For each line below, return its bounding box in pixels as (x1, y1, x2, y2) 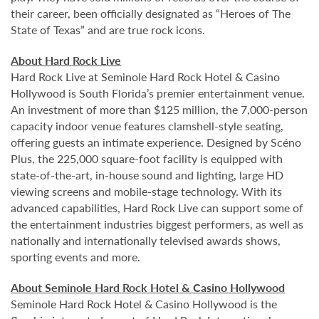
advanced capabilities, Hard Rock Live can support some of (11, 199, 303, 216)
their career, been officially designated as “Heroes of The (11, 5, 291, 21)
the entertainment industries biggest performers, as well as (11, 216, 303, 232)
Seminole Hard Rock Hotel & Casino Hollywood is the (11, 296, 277, 312)
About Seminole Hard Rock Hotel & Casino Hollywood (11, 279, 285, 296)
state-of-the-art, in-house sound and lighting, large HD (11, 167, 283, 183)
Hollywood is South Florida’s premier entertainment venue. (11, 85, 305, 101)
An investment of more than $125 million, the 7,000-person (11, 101, 308, 117)
